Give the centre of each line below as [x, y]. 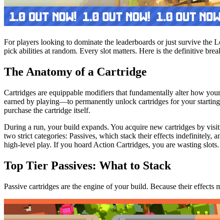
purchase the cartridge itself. [47, 110]
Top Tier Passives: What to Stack [87, 165]
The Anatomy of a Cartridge [75, 71]
